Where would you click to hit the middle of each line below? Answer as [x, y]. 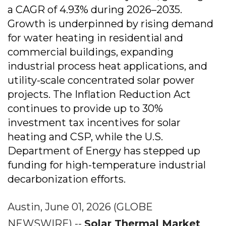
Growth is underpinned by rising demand [110, 24]
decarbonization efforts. [67, 179]
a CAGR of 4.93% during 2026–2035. [95, 10]
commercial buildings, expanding [91, 52]
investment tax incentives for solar [94, 123]
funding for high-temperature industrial [107, 165]
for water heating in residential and [95, 38]
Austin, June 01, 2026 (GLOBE [80, 207]
